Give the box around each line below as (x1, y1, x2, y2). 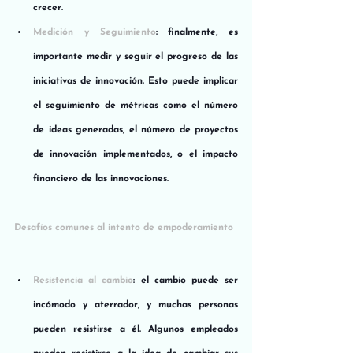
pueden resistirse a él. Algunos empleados (33, 324, 238, 334)
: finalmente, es (155, 27, 238, 37)
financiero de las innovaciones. (33, 173, 169, 184)
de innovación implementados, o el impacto (33, 149, 238, 159)
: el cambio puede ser (133, 275, 239, 285)
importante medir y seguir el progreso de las (33, 51, 238, 61)
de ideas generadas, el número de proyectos (33, 124, 238, 135)
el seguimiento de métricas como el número (33, 100, 238, 110)
